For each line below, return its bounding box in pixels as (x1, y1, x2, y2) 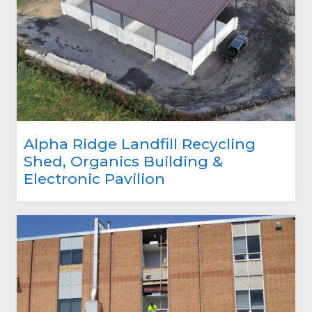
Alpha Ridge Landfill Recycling (24, 134, 256, 153)
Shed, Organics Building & (24, 152, 223, 170)
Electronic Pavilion (24, 169, 165, 187)
